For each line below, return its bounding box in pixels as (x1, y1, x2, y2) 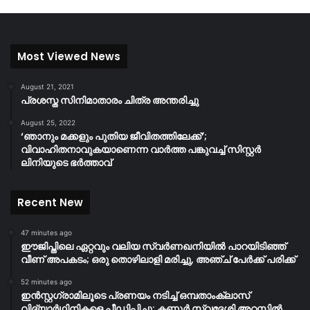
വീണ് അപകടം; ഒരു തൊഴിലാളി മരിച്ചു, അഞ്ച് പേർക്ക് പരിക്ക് (21, 252, 295, 266)
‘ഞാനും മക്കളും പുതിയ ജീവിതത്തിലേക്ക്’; (21, 129, 207, 143)
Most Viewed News (17, 48, 120, 64)
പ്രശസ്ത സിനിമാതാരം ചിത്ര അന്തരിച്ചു (21, 93, 199, 107)
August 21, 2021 (21, 82, 74, 91)
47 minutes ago (21, 228, 72, 237)
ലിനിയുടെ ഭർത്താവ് (21, 155, 111, 170)
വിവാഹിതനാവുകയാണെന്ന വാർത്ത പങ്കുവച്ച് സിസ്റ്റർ (21, 142, 261, 156)
